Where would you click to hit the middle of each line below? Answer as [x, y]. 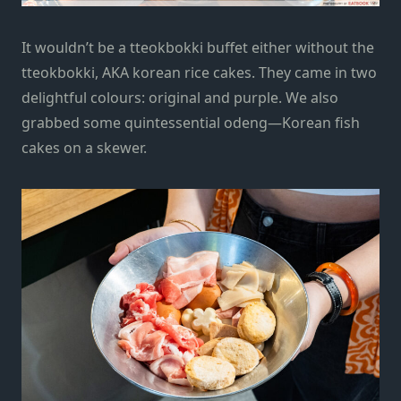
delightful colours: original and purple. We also [180, 98]
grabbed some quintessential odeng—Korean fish [191, 123]
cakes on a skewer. [86, 148]
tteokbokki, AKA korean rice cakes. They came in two [199, 73]
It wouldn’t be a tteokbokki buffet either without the [198, 48]
